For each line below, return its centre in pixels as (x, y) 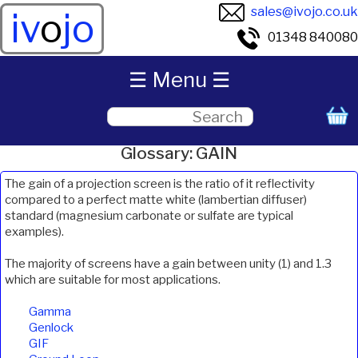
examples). (34, 232)
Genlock (51, 328)
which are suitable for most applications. (113, 280)
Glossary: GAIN (179, 153)
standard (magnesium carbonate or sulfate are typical (149, 216)
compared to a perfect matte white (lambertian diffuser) (156, 200)
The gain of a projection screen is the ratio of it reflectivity (160, 184)
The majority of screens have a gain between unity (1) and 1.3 (168, 264)
